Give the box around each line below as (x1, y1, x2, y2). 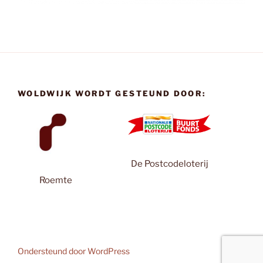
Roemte (39, 174, 72, 186)
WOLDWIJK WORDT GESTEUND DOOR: (18, 88, 206, 98)
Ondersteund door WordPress (18, 246, 130, 257)
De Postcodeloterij (130, 159, 208, 170)
